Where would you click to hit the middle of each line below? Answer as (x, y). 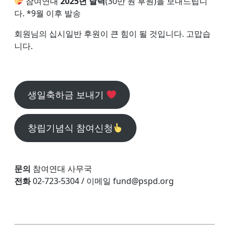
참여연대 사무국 (61, 169)
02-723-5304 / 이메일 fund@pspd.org (103, 181)
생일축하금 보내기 (67, 95)
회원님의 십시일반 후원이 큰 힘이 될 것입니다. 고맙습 (112, 34)
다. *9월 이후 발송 (48, 14)
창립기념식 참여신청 (70, 128)
